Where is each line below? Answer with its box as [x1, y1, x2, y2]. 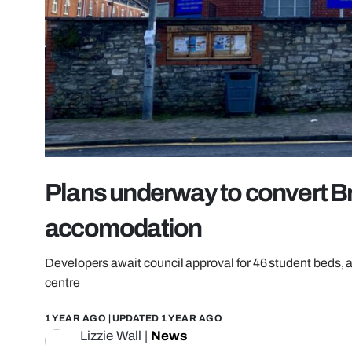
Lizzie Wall [80, 328, 141, 344]
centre [45, 276, 80, 290]
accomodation [45, 214, 202, 243]
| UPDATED [108, 313, 159, 324]
